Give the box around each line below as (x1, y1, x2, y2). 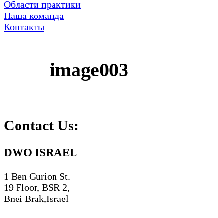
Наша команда (4, 10, 64, 21)
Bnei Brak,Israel (4, 193, 69, 204)
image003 (50, 58, 128, 81)
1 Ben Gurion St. (4, 170, 70, 182)
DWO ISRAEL (4, 146, 77, 159)
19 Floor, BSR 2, (4, 182, 70, 193)
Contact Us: (4, 117, 79, 134)
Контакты (4, 21, 44, 32)
